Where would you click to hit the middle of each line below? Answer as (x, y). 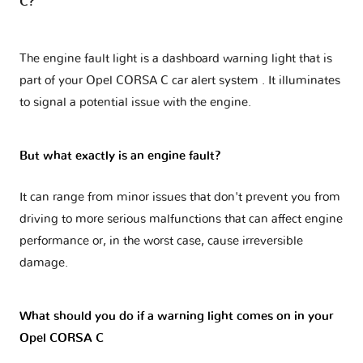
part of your (53, 80)
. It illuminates (301, 80)
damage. (44, 263)
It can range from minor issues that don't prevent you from (180, 197)
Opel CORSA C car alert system (174, 80)
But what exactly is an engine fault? (120, 156)
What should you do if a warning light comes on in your (177, 316)
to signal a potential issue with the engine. (135, 102)
